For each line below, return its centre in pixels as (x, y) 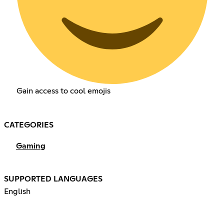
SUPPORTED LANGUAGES (53, 179)
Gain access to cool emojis (63, 91)
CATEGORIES (29, 125)
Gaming (31, 146)
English (17, 192)
